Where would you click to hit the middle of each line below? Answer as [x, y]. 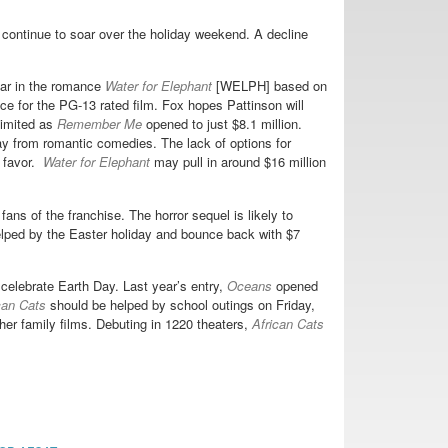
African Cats [288, 323]
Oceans [251, 285]
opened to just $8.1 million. [222, 124]
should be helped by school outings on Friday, [180, 304]
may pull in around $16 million [240, 162]
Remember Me [99, 124]
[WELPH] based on [271, 86]
